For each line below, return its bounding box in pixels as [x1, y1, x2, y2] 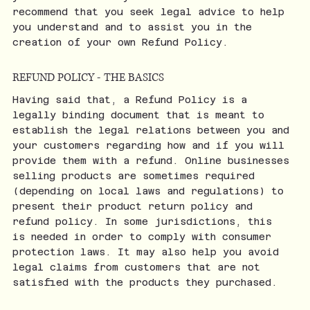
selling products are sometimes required [12, 170, 255, 181]
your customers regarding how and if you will [12, 140, 284, 151]
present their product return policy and [12, 201, 253, 212]
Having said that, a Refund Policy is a [12, 94, 247, 105]
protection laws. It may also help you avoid [12, 246, 279, 257]
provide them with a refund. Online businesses [12, 155, 289, 166]
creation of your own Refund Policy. [12, 37, 228, 48]
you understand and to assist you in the [12, 21, 252, 33]
